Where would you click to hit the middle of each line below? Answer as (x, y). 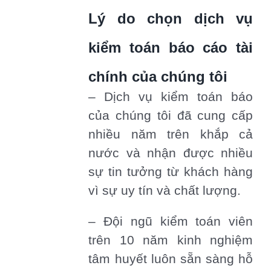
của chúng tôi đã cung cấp (171, 115)
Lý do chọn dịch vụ (171, 18)
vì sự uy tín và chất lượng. (165, 190)
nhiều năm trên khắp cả (171, 134)
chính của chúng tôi (158, 76)
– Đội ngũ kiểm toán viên (171, 221)
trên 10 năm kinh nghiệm (171, 240)
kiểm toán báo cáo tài (171, 47)
